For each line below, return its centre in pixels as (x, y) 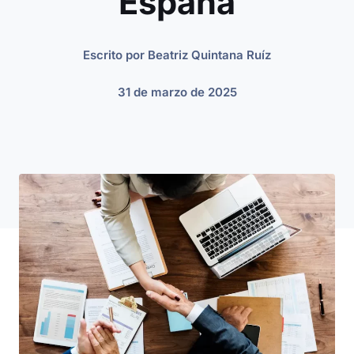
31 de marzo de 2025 (177, 92)
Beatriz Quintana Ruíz (209, 55)
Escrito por (115, 55)
